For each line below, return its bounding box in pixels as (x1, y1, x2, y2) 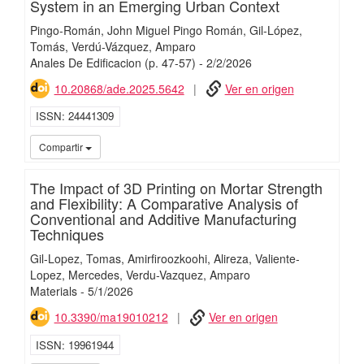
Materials (29, 282, 77, 299)
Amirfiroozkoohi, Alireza (127, 249, 249, 266)
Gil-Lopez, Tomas (29, 249, 121, 266)
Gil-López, (249, 21, 302, 38)
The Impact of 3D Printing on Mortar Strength (29, 176, 323, 198)
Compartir (38, 139, 83, 154)
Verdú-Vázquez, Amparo (71, 37, 196, 54)
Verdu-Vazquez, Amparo (125, 266, 250, 283)
